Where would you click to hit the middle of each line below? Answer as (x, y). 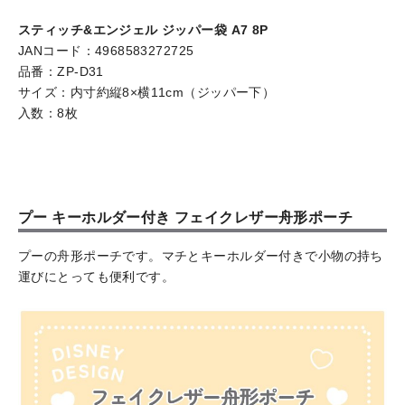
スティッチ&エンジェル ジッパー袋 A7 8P (143, 30)
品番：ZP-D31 (61, 72)
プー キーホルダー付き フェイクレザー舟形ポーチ (186, 218)
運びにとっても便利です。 (97, 277)
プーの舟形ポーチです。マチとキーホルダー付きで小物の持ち (201, 256)
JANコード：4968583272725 (106, 51)
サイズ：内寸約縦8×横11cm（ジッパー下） (147, 93)
